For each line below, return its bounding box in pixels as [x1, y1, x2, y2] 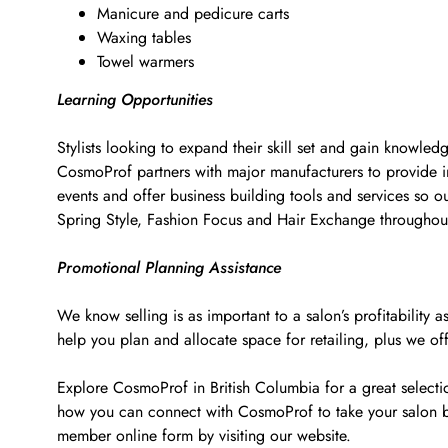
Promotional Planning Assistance [57, 256, 281, 279]
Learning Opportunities [57, 88, 213, 111]
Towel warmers [97, 50, 194, 73]
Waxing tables [97, 26, 191, 49]
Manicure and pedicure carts [97, 2, 289, 25]
